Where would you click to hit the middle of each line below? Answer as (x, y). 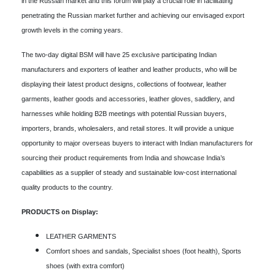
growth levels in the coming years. (72, 30)
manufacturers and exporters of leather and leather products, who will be (129, 69)
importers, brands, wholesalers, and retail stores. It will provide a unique (128, 128)
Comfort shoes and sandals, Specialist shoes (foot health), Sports (144, 251)
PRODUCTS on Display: (60, 211)
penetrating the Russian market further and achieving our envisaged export (133, 15)
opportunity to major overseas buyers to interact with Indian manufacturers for (137, 143)
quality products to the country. (67, 187)
